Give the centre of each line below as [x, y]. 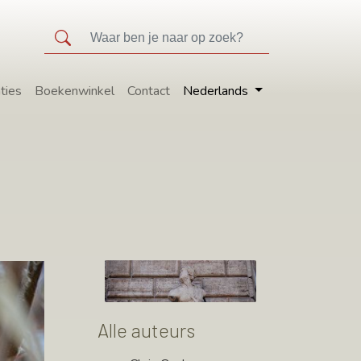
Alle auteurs [146, 330]
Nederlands [216, 91]
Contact [149, 91]
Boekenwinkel [75, 91]
